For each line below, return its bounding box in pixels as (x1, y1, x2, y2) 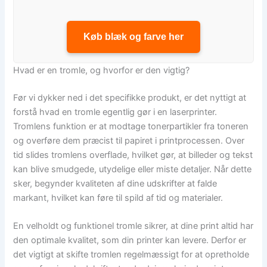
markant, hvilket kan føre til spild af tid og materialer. (13, 193, 223, 204)
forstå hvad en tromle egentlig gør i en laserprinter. (13, 107, 218, 118)
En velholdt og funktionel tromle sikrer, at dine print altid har (13, 221, 254, 232)
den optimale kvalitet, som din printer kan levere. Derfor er (13, 235, 247, 246)
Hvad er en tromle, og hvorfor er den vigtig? (13, 65, 190, 76)
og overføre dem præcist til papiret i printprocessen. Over (13, 135, 245, 147)
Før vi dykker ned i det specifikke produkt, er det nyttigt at (13, 92, 247, 104)
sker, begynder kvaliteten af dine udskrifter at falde (13, 178, 218, 190)
